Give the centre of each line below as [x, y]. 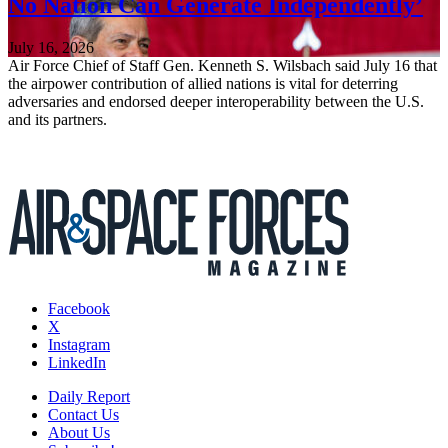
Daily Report [89, 396]
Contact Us [83, 414]
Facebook [79, 308]
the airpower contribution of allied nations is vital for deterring [203, 83]
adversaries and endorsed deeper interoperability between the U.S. [216, 101]
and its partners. [57, 119]
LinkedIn [77, 362]
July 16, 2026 [51, 47]
